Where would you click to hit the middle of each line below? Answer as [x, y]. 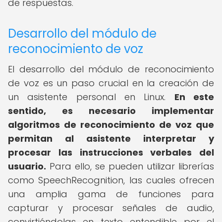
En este [194, 97]
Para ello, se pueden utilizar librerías [130, 166]
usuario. [27, 166]
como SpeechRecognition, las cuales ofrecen [111, 180]
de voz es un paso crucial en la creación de [111, 83]
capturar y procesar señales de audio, [111, 208]
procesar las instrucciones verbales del [111, 152]
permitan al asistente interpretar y [111, 139]
